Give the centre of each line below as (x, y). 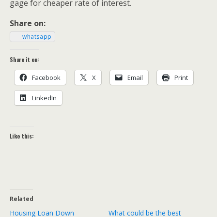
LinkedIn (44, 98)
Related (22, 199)
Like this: (22, 136)
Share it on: (25, 59)
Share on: (28, 23)
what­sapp (37, 37)
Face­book (46, 77)
